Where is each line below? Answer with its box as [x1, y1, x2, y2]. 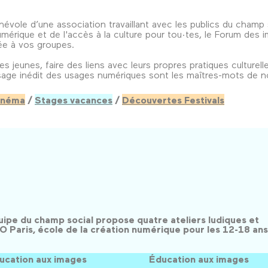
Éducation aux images [149, 252, 249, 265]
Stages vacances [35, 94, 112, 106]
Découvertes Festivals [122, 94, 224, 106]
